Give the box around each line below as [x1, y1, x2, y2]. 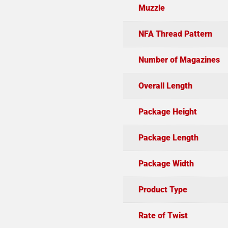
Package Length [138, 132, 198, 142]
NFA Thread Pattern [138, 28, 212, 39]
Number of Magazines [138, 54, 220, 65]
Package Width [138, 158, 194, 168]
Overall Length [138, 80, 192, 91]
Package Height [138, 106, 197, 117]
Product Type [138, 184, 187, 194]
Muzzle [138, 3, 165, 13]
